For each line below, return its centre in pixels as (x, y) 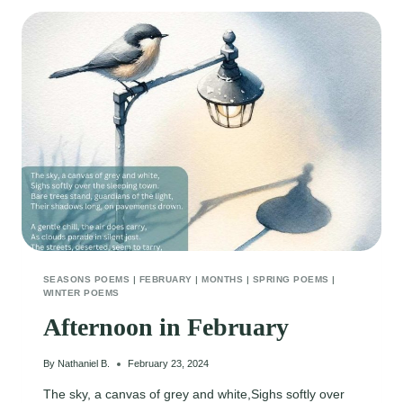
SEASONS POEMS (87, 280)
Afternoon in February (166, 327)
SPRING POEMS (291, 280)
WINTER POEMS (81, 293)
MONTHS (223, 280)
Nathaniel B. (84, 364)
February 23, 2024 (169, 364)
